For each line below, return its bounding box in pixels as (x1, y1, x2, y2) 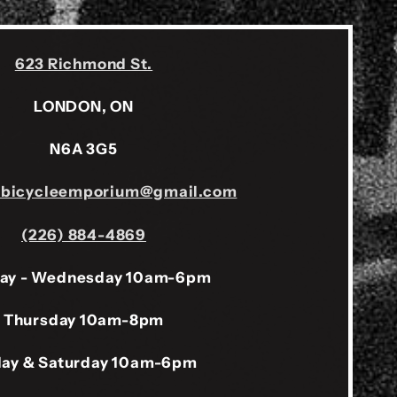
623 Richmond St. (14, 54, 153, 73)
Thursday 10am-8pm (3, 311, 165, 330)
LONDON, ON (34, 97, 134, 116)
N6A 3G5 (50, 140, 118, 159)
